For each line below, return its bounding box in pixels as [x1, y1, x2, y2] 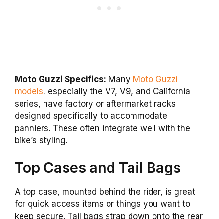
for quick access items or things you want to [15, 198, 190, 209]
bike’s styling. [15, 135, 67, 146]
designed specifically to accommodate [15, 111, 167, 121]
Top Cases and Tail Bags [15, 158, 181, 176]
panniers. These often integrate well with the [15, 123, 190, 133]
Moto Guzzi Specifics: [15, 74, 106, 85]
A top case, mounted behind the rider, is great [15, 186, 195, 197]
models [15, 87, 43, 97]
